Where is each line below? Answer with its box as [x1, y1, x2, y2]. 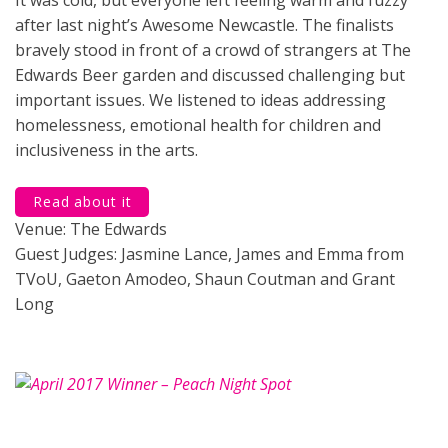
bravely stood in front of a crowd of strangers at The [15, 38, 411, 61]
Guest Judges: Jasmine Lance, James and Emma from [15, 242, 404, 265]
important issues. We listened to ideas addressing [15, 88, 386, 111]
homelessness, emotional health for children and [15, 113, 381, 136]
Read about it [33, 191, 132, 211]
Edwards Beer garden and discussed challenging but [15, 63, 405, 86]
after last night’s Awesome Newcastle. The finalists [15, 13, 394, 36]
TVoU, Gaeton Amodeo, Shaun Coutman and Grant [15, 267, 395, 290]
